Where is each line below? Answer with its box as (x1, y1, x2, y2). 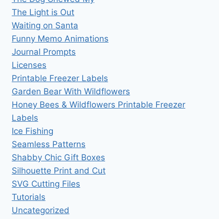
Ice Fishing (12, 126, 53, 136)
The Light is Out (12, 7, 74, 18)
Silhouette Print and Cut (12, 166, 106, 176)
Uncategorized (12, 205, 69, 216)
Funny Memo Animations (12, 34, 109, 44)
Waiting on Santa (12, 21, 78, 31)
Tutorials (12, 192, 45, 202)
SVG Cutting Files (12, 179, 80, 189)
